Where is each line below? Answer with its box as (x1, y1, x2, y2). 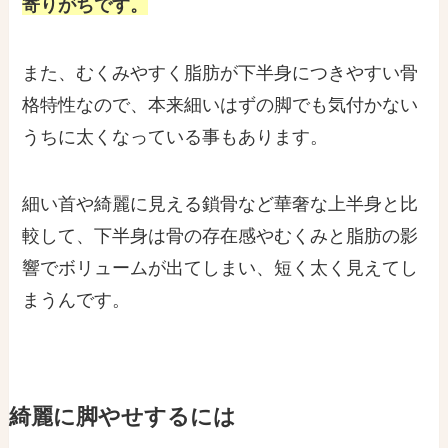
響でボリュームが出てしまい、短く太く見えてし (22, 258, 419, 279)
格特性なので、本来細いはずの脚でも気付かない (22, 94, 419, 115)
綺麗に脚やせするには (8, 405, 236, 430)
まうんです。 (22, 290, 131, 311)
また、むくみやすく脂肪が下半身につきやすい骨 (22, 62, 419, 83)
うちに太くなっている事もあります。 (22, 126, 329, 147)
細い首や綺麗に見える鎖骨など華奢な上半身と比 (22, 194, 419, 215)
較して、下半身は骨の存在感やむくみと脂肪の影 (22, 226, 419, 247)
